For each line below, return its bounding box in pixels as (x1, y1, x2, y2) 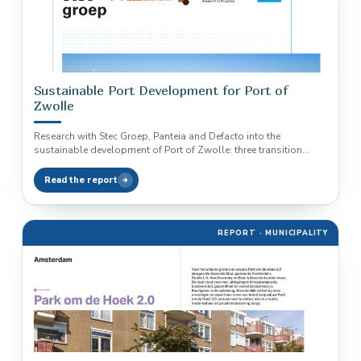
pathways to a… (34, 157, 106, 170)
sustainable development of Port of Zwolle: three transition (34, 143, 302, 156)
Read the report (44, 174, 118, 186)
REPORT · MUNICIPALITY (217, 228, 328, 238)
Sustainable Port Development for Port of (34, 82, 288, 98)
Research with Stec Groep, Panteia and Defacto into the (34, 130, 280, 143)
